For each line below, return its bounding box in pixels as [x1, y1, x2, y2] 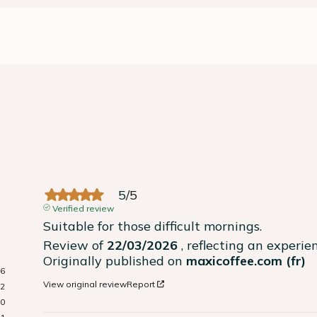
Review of [43, 236, 108, 253]
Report [127, 278, 156, 289]
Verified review [52, 202, 114, 214]
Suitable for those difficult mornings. [43, 217, 263, 234]
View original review [43, 278, 127, 289]
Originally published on [43, 252, 187, 269]
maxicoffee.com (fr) [186, 252, 306, 269]
